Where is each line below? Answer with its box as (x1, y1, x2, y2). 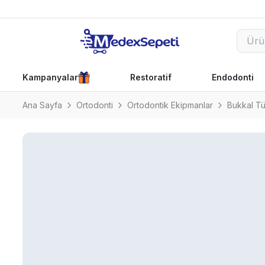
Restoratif (130, 72, 172, 82)
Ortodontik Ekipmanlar (127, 100, 213, 110)
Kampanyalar (22, 72, 78, 82)
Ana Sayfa (22, 100, 62, 110)
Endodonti (211, 72, 254, 82)
